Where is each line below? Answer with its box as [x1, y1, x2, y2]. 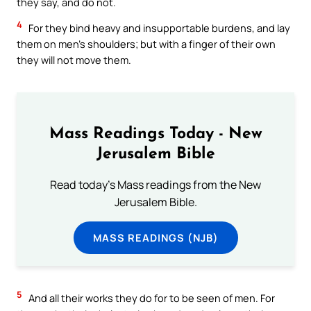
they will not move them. [17, 53, 131, 67]
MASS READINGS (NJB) [92, 230, 219, 244]
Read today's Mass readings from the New [50, 176, 261, 192]
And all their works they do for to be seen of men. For [26, 291, 275, 305]
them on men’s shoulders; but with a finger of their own [17, 37, 276, 51]
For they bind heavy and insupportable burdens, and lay [26, 21, 290, 35]
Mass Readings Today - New [49, 126, 262, 143]
